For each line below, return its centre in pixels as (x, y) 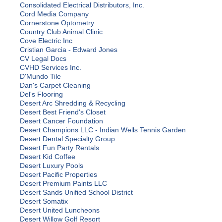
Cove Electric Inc (46, 41)
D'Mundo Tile (40, 77)
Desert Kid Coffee (48, 157)
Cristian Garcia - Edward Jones (69, 50)
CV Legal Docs (43, 59)
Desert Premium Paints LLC (63, 184)
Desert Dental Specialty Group (67, 139)
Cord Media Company (54, 14)
